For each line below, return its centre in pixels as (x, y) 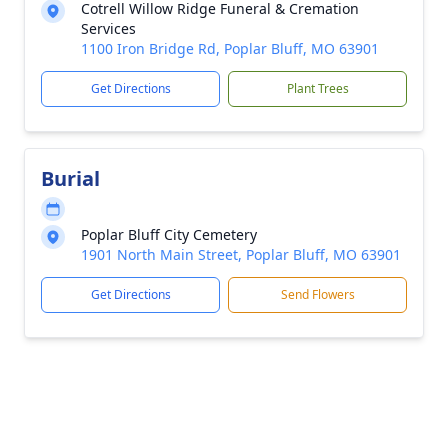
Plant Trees (317, 88)
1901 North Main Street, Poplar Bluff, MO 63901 (241, 254)
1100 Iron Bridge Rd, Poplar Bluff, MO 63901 (230, 48)
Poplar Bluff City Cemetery (169, 234)
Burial (70, 178)
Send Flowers (317, 294)
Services (108, 28)
